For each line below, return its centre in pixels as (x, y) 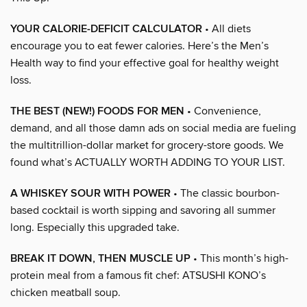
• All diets (226, 28)
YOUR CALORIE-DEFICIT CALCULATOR (106, 29)
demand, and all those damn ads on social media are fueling (153, 128)
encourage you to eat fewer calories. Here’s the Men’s (139, 46)
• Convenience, (223, 111)
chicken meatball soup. (65, 292)
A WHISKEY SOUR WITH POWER (90, 193)
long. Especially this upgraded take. (95, 227)
